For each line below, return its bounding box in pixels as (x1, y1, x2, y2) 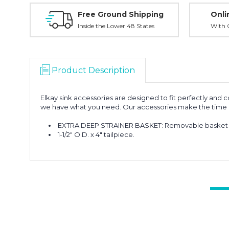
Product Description (52, 65, 135, 75)
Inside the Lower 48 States (77, 22, 154, 30)
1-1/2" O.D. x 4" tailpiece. (58, 130, 135, 139)
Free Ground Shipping (77, 10, 164, 19)
